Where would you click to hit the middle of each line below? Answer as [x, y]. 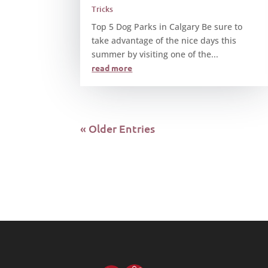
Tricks [103, 9]
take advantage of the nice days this [164, 41]
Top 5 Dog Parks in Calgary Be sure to [167, 27]
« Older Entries [118, 129]
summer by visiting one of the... [155, 54]
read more [112, 68]
